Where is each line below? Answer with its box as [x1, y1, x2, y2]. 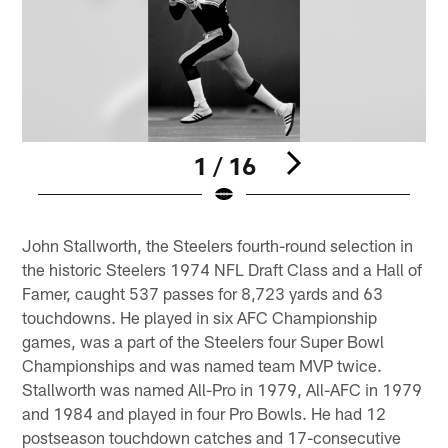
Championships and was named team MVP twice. [22, 354, 383, 375]
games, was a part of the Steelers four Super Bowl [22, 330, 385, 351]
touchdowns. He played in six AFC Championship [22, 306, 378, 327]
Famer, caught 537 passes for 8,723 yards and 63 [22, 282, 384, 303]
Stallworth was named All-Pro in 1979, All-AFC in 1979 [22, 378, 423, 399]
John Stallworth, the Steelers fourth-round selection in [22, 234, 414, 255]
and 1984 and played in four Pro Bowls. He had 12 [22, 402, 387, 423]
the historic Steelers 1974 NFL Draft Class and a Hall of [22, 258, 423, 279]
